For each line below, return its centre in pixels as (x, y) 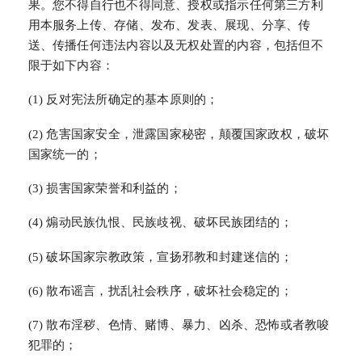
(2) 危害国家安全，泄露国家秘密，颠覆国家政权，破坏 (179, 134)
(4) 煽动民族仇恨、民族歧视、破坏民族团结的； (160, 223)
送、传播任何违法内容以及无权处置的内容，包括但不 (175, 46)
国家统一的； (65, 154)
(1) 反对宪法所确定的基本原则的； (123, 100)
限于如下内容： (71, 66)
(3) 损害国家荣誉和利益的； (105, 188)
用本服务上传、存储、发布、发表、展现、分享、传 (169, 25)
